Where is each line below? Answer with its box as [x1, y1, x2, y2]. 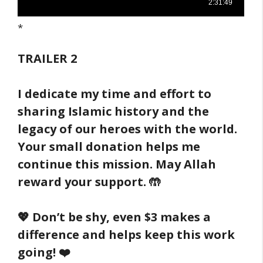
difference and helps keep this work [18, 226, 235, 242]
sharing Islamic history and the [18, 103, 209, 119]
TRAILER [18, 50, 70, 66]
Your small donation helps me [18, 138, 200, 154]
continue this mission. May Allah [18, 156, 216, 172]
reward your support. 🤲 [18, 173, 161, 190]
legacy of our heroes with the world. [18, 120, 237, 137]
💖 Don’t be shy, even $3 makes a [18, 208, 211, 225]
